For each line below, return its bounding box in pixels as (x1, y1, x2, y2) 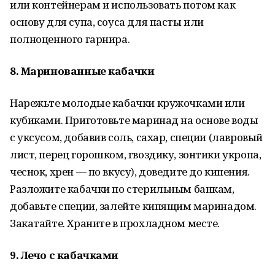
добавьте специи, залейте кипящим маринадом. (10, 199, 257, 213)
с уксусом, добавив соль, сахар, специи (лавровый (10, 130, 263, 144)
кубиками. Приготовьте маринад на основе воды (10, 113, 258, 127)
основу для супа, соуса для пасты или (10, 15, 204, 29)
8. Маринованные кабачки (10, 64, 155, 78)
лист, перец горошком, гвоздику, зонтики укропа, (10, 147, 261, 161)
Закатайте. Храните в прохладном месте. (10, 216, 220, 230)
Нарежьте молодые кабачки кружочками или (10, 96, 245, 110)
